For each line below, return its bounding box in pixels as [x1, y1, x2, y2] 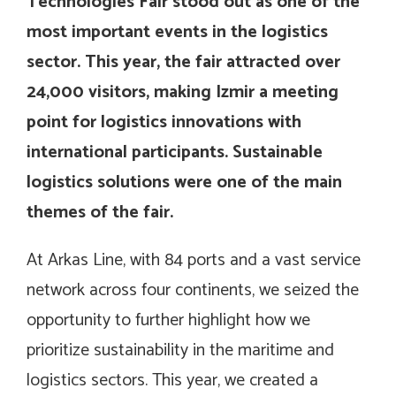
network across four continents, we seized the [27, 276, 359, 306]
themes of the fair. [27, 198, 173, 228]
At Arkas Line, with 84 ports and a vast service [27, 246, 361, 276]
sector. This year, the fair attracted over [27, 48, 340, 78]
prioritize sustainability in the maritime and [27, 336, 334, 366]
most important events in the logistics [27, 18, 328, 48]
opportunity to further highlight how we [27, 306, 310, 336]
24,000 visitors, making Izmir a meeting [27, 78, 339, 108]
